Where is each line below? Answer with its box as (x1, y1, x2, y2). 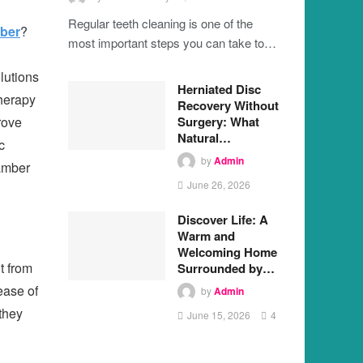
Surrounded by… (177, 258, 275, 277)
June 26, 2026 (186, 177, 250, 191)
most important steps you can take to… (67, 33, 276, 51)
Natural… (177, 128, 231, 147)
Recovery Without (177, 96, 279, 114)
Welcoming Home (177, 242, 277, 261)
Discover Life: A (177, 210, 268, 228)
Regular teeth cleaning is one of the (67, 14, 253, 32)
